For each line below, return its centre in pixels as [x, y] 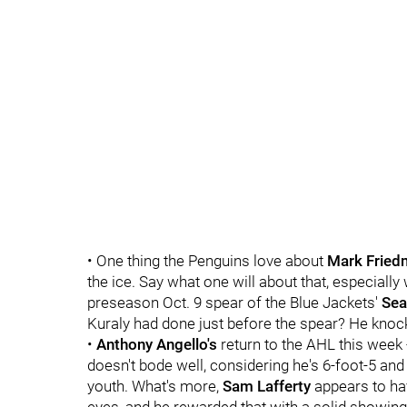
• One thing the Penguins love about [207, 261]
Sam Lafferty [267, 386]
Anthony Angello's [157, 344]
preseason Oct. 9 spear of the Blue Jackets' [234, 303]
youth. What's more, [155, 386]
